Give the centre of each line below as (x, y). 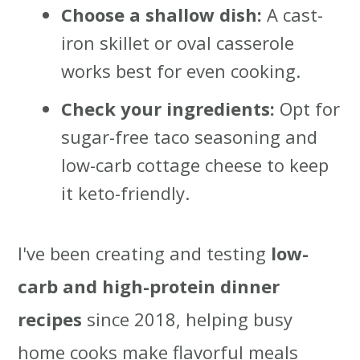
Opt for (308, 109)
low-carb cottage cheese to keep (195, 165)
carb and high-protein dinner (149, 286)
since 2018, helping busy (188, 319)
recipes (50, 319)
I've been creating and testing (145, 254)
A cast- (293, 15)
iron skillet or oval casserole (178, 43)
